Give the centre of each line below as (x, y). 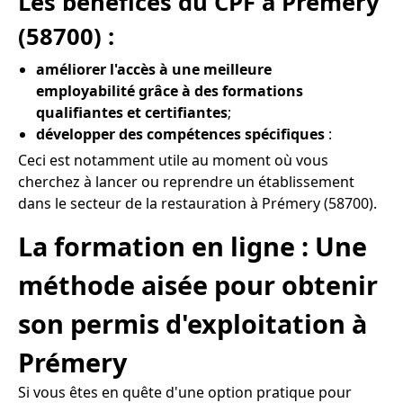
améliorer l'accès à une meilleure (154, 69)
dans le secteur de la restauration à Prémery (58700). (197, 203)
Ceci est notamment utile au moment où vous (173, 160)
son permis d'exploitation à (193, 324)
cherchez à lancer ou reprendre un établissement (186, 181)
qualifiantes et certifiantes (132, 112)
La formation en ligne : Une (193, 246)
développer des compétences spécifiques (180, 134)
